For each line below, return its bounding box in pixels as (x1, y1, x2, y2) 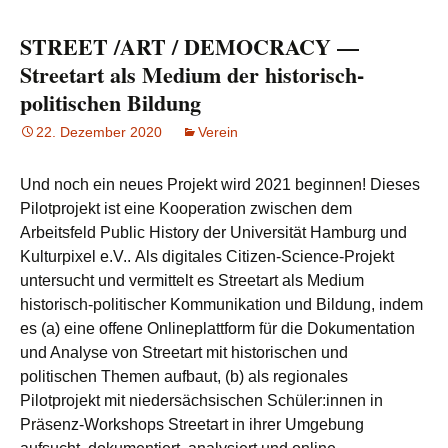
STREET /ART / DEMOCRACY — (20, 30, 359, 63)
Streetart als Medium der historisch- (20, 58, 364, 91)
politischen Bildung (20, 86, 201, 119)
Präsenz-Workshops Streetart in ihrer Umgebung (20, 416, 364, 433)
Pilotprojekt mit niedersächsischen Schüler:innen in (20, 392, 383, 409)
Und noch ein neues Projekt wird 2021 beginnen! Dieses (20, 176, 420, 193)
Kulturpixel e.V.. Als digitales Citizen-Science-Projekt (20, 248, 394, 265)
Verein (198, 124, 238, 140)
